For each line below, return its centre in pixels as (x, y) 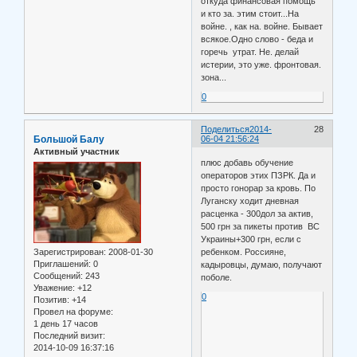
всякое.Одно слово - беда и (257, 39)
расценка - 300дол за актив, (257, 213)
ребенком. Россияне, (244, 251)
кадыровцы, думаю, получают (262, 264)
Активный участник (76, 152)
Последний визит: (69, 335)
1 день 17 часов (66, 323)
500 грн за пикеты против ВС (261, 226)
